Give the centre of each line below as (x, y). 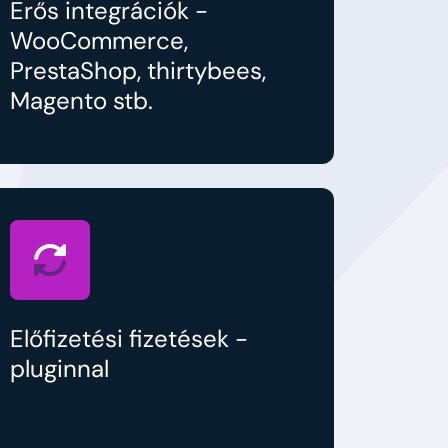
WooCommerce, (99, 40)
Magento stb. (81, 100)
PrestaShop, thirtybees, (138, 70)
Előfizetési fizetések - (129, 338)
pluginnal (59, 368)
